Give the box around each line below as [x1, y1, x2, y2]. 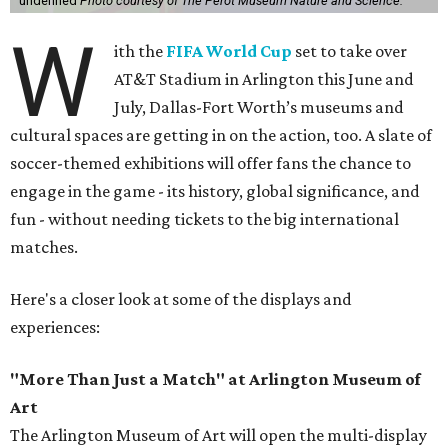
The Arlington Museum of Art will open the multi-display [10, 425, 427, 446]
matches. [10, 237, 78, 258]
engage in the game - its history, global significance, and [10, 181, 420, 202]
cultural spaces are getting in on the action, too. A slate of [10, 125, 432, 146]
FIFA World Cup [166, 41, 293, 62]
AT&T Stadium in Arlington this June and [114, 69, 415, 90]
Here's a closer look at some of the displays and [10, 289, 352, 310]
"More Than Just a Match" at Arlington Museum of [10, 369, 421, 390]
